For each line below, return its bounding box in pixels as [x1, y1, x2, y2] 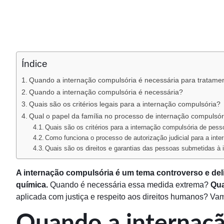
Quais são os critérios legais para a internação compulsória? [28, 100, 220, 108]
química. [16, 180, 48, 189]
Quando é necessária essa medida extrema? [48, 180, 210, 189]
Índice [21, 58, 47, 69]
